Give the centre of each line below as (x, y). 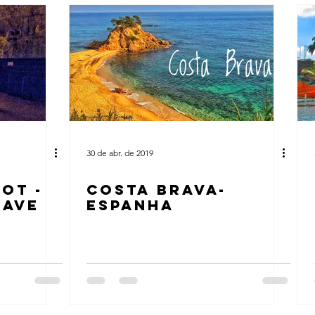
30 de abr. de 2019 (120, 153)
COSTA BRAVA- (156, 189)
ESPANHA (130, 205)
